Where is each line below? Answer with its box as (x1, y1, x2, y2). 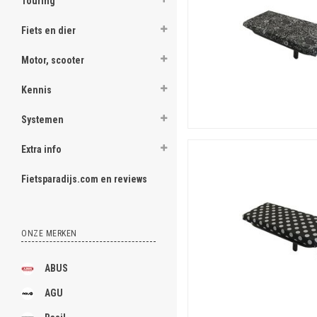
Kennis (21, 84, 52, 96)
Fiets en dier (21, 25, 76, 36)
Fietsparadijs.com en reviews (21, 173, 147, 185)
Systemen (21, 114, 64, 125)
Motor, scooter (21, 54, 84, 66)
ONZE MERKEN (21, 229, 77, 238)
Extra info (21, 144, 62, 155)
